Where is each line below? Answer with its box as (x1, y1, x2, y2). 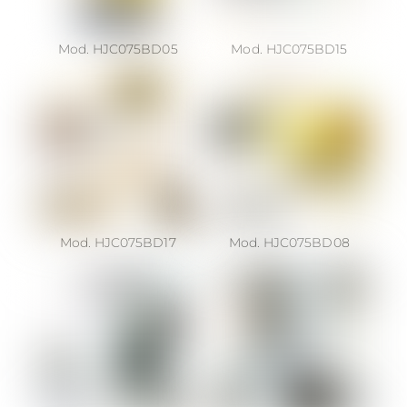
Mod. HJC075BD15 (231, 41, 348, 58)
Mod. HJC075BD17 (59, 233, 176, 251)
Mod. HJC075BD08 (228, 233, 350, 251)
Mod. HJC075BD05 (57, 41, 178, 58)
